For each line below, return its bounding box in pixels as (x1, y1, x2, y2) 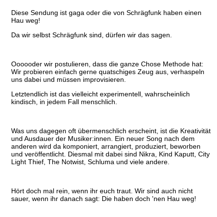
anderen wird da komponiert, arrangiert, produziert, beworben (11, 142, 201, 151)
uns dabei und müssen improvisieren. (11, 76, 126, 84)
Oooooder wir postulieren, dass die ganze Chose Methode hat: (11, 60, 203, 68)
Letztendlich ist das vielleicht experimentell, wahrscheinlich (11, 90, 190, 98)
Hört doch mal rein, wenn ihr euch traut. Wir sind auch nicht (11, 187, 193, 195)
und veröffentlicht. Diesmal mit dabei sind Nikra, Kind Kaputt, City (11, 150, 210, 158)
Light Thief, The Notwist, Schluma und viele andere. (11, 158, 170, 166)
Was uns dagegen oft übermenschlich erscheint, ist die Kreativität (11, 127, 211, 135)
